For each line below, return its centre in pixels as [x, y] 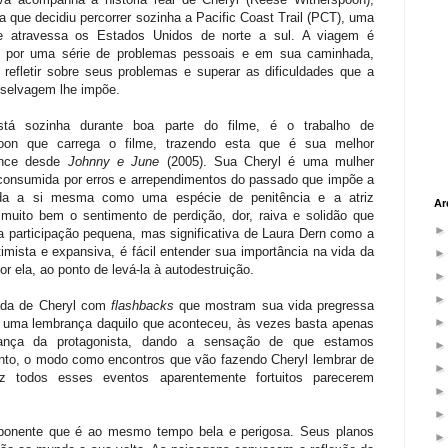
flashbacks [142, 305]
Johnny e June [113, 161]
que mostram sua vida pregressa [274, 305]
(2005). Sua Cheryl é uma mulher [266, 161]
